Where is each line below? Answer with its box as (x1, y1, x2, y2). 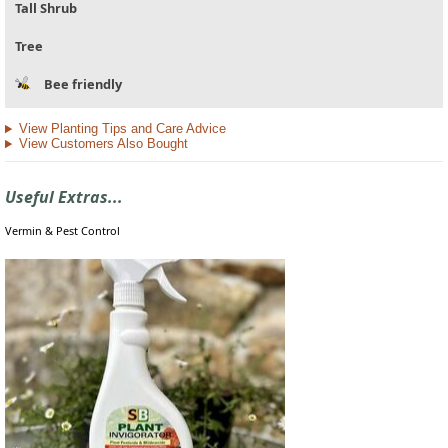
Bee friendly (44, 75, 122, 94)
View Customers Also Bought (18, 136, 188, 152)
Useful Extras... (5, 185, 123, 208)
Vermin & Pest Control (5, 222, 120, 238)
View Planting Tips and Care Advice (18, 121, 226, 137)
